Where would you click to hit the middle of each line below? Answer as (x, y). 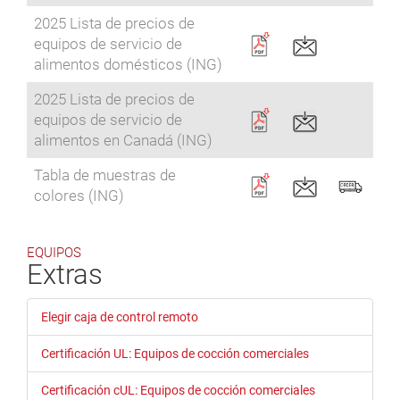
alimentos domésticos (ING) (128, 65)
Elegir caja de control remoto (120, 317)
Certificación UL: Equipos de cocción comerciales (175, 354)
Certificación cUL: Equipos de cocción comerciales (178, 391)
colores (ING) (79, 196)
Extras (65, 275)
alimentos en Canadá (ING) (123, 141)
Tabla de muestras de (105, 175)
